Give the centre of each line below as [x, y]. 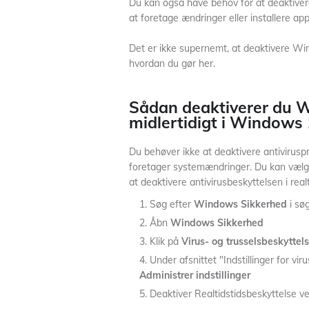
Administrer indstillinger [195, 275]
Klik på [166, 241]
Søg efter [172, 204]
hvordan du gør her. [172, 63]
